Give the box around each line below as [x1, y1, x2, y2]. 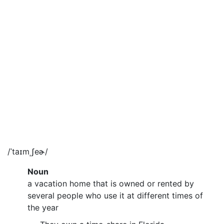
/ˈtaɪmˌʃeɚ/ [7, 146, 48, 156]
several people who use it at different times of [27, 190, 203, 200]
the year [27, 202, 58, 212]
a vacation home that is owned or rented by [27, 178, 194, 188]
